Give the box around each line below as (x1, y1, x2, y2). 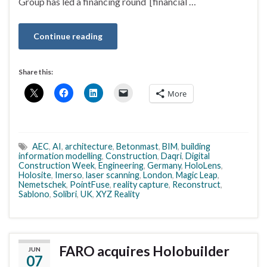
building (181, 141, 210, 152)
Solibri (53, 189, 77, 200)
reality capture (113, 179, 169, 190)
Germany (147, 160, 181, 171)
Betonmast (116, 141, 159, 152)
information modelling (18, 151, 102, 162)
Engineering (98, 160, 144, 171)
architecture (65, 141, 113, 152)
